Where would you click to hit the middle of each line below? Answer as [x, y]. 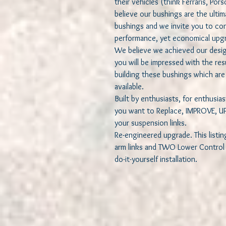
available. [130, 87]
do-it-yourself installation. [156, 159]
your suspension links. [151, 123]
